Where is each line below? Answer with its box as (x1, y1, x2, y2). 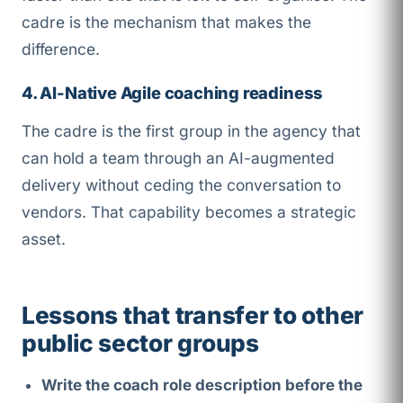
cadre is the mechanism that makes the (22, 12, 311, 31)
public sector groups (22, 327, 259, 357)
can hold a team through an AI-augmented (22, 148, 335, 167)
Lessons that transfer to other (22, 300, 364, 329)
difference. (22, 39, 100, 58)
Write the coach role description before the (41, 375, 363, 394)
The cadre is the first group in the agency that (22, 121, 361, 140)
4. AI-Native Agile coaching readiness (22, 82, 324, 103)
